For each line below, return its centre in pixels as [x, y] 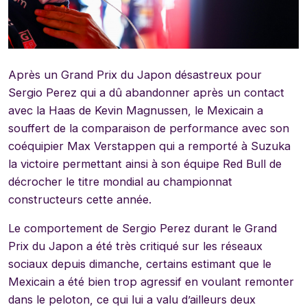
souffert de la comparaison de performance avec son [149, 128]
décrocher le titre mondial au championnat [120, 181]
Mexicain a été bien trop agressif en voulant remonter [151, 281]
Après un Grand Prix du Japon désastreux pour [135, 74]
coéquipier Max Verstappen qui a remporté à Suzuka [149, 146]
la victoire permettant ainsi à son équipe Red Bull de [145, 163]
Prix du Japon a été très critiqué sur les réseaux [135, 246]
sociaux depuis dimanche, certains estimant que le [140, 263]
